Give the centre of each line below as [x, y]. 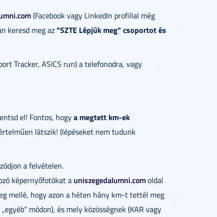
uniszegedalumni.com [110, 180]
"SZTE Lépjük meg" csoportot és [111, 30]
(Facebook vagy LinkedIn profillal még [93, 15]
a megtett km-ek [102, 117]
